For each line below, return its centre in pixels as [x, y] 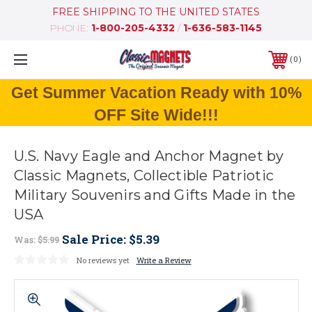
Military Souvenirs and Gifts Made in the [155, 195]
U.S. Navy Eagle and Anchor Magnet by [149, 156]
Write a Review [164, 260]
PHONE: [71, 28]
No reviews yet [103, 260]
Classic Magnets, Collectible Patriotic [143, 176]
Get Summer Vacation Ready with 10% [156, 93]
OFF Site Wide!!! [156, 115]
